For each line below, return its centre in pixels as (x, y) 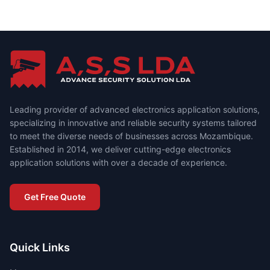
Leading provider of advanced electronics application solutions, (135, 109)
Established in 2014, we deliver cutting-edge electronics (120, 149)
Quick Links (40, 247)
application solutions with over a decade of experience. (118, 162)
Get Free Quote (55, 197)
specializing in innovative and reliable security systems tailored (133, 123)
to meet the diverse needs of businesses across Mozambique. (131, 136)
